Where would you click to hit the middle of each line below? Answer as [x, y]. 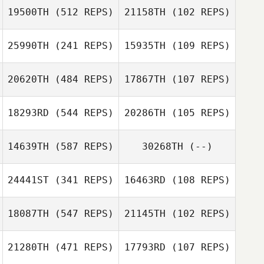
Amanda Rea [197, 72]
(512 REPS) [81, 12]
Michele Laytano [80, 84]
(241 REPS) [81, 46]
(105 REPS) [198, 113]
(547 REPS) [81, 214]
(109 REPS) [198, 46]
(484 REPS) [81, 79]
